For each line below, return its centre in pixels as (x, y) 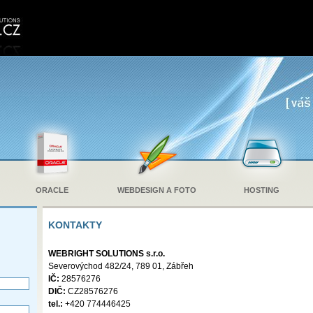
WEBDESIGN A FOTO (156, 190)
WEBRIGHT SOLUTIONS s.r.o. (107, 254)
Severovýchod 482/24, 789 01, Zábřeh (121, 266)
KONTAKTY (75, 225)
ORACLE (52, 190)
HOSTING (261, 190)
